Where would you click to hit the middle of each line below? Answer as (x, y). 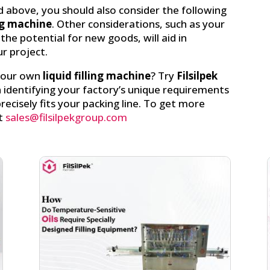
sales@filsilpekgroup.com (67, 117)
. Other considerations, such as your (139, 24)
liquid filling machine (97, 75)
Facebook (96, 180)
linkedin (172, 180)
